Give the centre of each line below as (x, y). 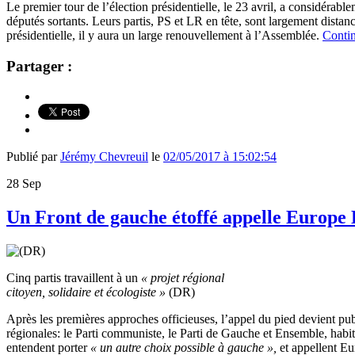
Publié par (33, 157)
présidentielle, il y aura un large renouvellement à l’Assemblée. (164, 35)
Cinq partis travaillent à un (74, 278)
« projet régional (183, 278)
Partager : (39, 66)
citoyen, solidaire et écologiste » (86, 292)
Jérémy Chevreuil (104, 157)
